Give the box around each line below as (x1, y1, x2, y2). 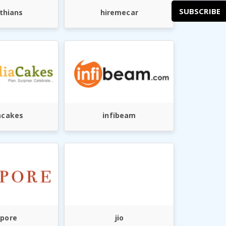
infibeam (102, 110, 136, 120)
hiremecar (100, 8, 138, 18)
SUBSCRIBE (180, 5, 221, 16)
